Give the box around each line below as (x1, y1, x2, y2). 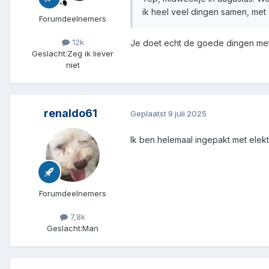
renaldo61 (43, 106, 97, 119)
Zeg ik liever (67, 48, 113, 58)
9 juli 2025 (168, 109, 207, 119)
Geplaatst (130, 109, 168, 119)
